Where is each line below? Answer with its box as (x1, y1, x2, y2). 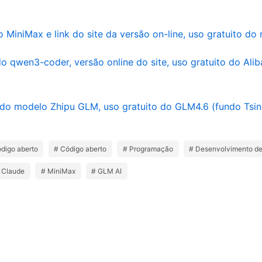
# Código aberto (54, 144, 107, 154)
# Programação (122, 144, 173, 154)
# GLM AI (91, 166, 122, 175)
